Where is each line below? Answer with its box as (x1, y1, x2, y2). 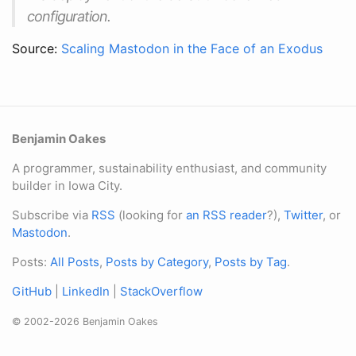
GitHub (12, 284, 52, 299)
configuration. (27, 7, 110, 25)
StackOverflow (120, 284, 203, 299)
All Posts (50, 254, 99, 269)
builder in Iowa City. (12, 178, 122, 193)
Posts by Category (106, 254, 208, 269)
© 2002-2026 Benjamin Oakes (12, 315, 158, 327)
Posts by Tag (215, 254, 287, 269)
